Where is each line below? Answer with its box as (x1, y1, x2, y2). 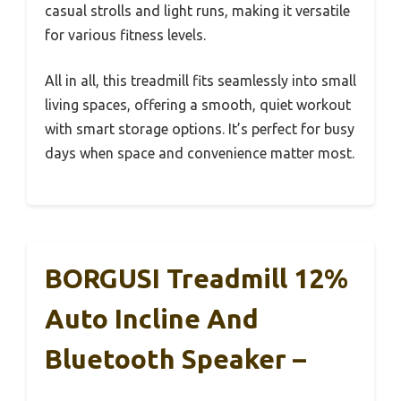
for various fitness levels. (45, 26, 206, 43)
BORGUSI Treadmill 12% (45, 262, 348, 294)
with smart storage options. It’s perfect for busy (45, 120, 354, 137)
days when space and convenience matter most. (45, 144, 354, 161)
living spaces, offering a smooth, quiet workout (45, 96, 351, 113)
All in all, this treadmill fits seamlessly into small (45, 72, 356, 89)
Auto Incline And (45, 303, 259, 334)
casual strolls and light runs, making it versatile (45, 2, 350, 19)
